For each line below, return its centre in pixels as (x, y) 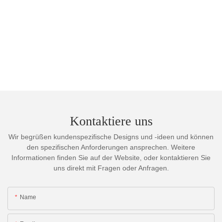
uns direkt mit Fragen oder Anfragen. (111, 168)
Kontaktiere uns (111, 121)
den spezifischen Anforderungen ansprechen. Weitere (111, 147)
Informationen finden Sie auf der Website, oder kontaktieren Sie (111, 157)
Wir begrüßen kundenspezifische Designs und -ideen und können (111, 137)
